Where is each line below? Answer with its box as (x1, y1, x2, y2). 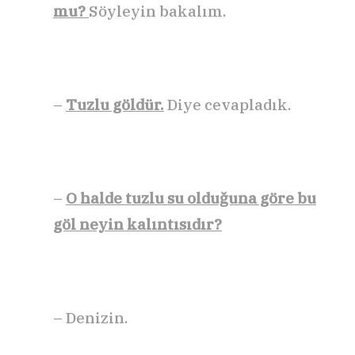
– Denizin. (53, 307, 128, 327)
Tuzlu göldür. (66, 94, 164, 114)
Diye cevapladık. (164, 94, 292, 114)
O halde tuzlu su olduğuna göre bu (66, 188, 316, 208)
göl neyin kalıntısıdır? (53, 214, 222, 234)
